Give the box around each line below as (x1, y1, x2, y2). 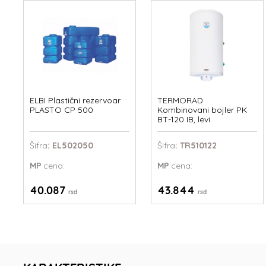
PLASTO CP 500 (30, 104, 93, 116)
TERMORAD (157, 95, 204, 106)
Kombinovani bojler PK (157, 104, 248, 116)
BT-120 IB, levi (157, 114, 211, 125)
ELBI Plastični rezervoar (30, 95, 121, 106)
